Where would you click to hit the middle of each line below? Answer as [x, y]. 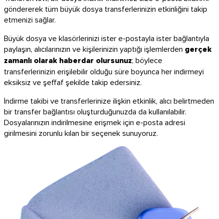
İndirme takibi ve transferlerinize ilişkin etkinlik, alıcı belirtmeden [109, 100]
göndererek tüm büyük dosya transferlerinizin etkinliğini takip [106, 9]
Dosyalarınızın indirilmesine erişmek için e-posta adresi [95, 122]
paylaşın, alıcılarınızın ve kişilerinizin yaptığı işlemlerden [94, 49]
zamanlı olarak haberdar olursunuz [68, 60]
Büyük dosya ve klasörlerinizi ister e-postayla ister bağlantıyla [107, 38]
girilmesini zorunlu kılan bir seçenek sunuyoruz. [81, 133]
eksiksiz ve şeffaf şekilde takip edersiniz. [73, 82]
